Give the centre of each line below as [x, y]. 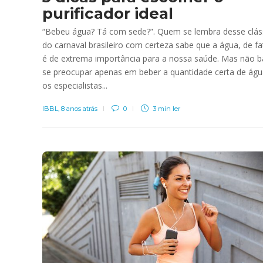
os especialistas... [75, 85]
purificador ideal [108, 13]
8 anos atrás [79, 108]
